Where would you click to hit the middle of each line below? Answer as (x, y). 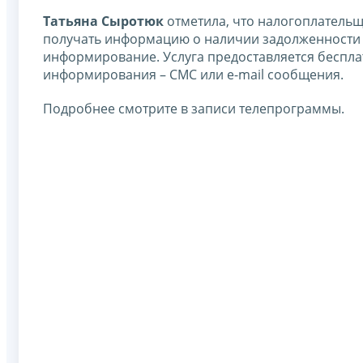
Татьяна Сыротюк (103, 21)
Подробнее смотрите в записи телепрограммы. (194, 108)
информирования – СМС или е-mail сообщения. (193, 74)
